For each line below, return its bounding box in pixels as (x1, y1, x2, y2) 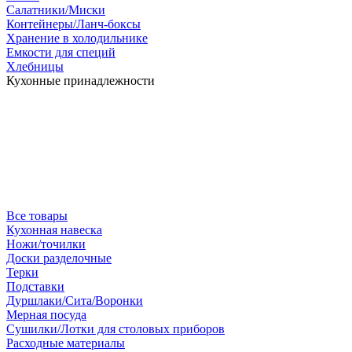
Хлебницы (6, 60, 64, 73)
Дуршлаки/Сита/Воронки (6, 294, 143, 307)
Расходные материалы (6, 336, 125, 350)
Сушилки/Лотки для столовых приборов (6, 322, 225, 335)
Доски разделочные (6, 251, 112, 265)
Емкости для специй (6, 46, 115, 59)
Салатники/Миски (6, 3, 105, 16)
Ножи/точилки (6, 237, 86, 251)
